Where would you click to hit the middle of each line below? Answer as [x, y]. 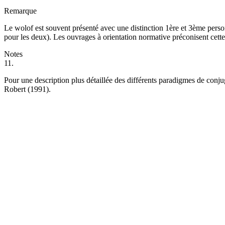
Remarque [20, 11]
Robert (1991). [27, 89]
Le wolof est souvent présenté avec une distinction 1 [87, 28]
